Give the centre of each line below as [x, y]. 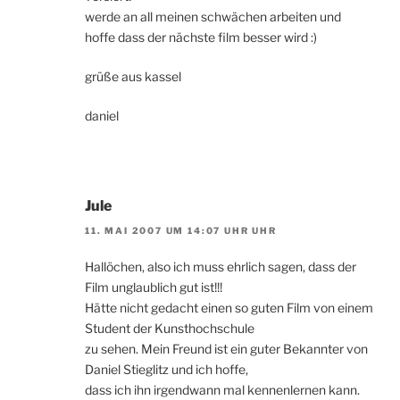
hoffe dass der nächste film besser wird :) [201, 37]
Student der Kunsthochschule [170, 329]
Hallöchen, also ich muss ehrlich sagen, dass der [221, 267]
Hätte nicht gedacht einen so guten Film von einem [229, 308]
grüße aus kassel [133, 76]
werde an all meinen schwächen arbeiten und [213, 16]
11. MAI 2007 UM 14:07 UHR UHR [181, 231]
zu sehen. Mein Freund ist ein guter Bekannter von [226, 349]
